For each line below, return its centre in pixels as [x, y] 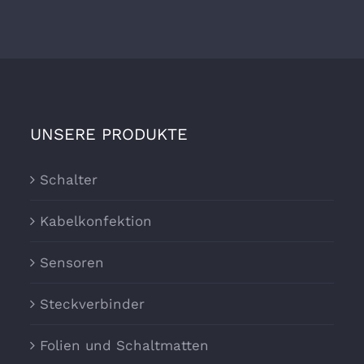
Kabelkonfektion [96, 221]
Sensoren [72, 263]
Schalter [69, 180]
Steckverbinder [93, 304]
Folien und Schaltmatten [125, 346]
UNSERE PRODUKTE [109, 134]
